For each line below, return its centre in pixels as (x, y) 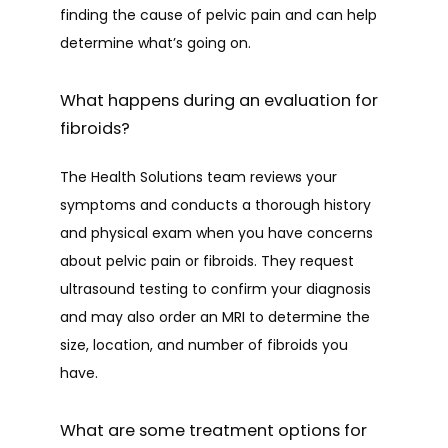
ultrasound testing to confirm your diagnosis (215, 289)
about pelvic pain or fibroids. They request (207, 261)
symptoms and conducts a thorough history (215, 205)
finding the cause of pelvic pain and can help (218, 15)
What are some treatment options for (213, 430)
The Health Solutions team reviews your (198, 177)
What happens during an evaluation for (219, 100)
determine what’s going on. (157, 43)
